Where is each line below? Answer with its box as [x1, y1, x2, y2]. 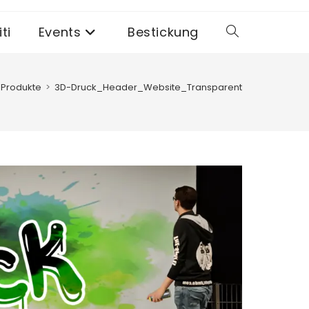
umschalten [226, 108, 285, 122]
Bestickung [128, 23, 199, 41]
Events [38, 23, 81, 41]
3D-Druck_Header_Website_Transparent [54, 81, 242, 94]
